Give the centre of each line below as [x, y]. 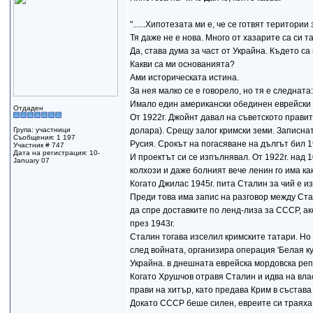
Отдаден [28, 108]
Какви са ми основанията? [182, 64]
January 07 [31, 160]
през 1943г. [152, 224]
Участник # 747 [38, 145]
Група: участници [42, 130]
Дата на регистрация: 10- [56, 153]
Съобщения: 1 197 [44, 137]
